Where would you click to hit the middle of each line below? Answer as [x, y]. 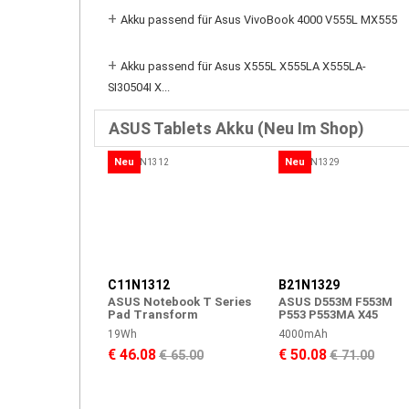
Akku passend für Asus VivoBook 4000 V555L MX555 [259, 20]
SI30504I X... [139, 89]
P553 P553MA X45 [328, 315]
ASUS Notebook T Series [179, 302]
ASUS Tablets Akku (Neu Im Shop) [236, 128]
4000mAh [303, 334]
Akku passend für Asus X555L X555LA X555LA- [243, 66]
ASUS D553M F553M [336, 302]
